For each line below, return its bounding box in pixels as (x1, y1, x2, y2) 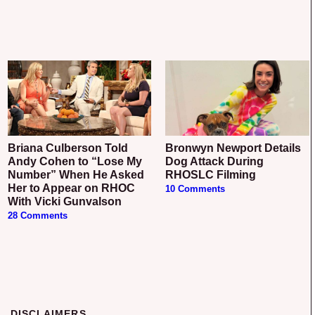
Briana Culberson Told (7, 142, 16, 155)
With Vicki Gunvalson (7, 195, 122, 208)
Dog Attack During (165, 155, 264, 168)
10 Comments (165, 184, 226, 195)
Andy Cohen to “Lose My (7, 155, 142, 168)
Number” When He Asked (7, 169, 144, 181)
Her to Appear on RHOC (7, 182, 135, 195)
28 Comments (7, 211, 67, 221)
